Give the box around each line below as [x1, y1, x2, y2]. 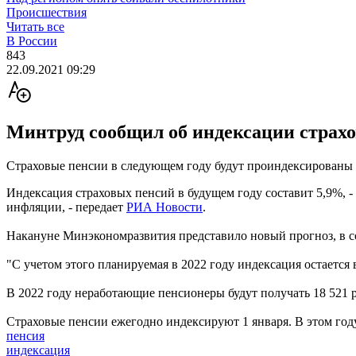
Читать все [6, 20, 64, 33]
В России [6, 34, 57, 48]
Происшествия [6, 6, 87, 19]
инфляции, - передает [6, 199, 126, 214]
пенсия [6, 328, 44, 342]
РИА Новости [126, 199, 203, 214]
